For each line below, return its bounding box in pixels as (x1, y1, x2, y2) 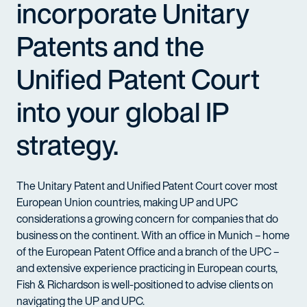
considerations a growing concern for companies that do (16, 210, 278, 227)
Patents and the (16, 26, 204, 66)
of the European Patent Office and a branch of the (16, 243, 249, 260)
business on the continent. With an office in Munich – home (16, 227, 290, 243)
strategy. (16, 125, 119, 164)
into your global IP (16, 92, 230, 132)
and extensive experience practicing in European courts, (16, 260, 278, 276)
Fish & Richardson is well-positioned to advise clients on (16, 276, 273, 293)
